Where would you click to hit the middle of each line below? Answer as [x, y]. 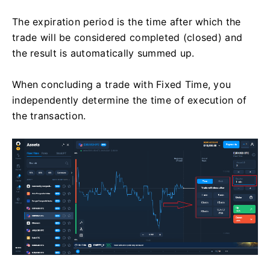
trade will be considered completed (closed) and [127, 37]
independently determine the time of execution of [130, 100]
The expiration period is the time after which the [127, 21]
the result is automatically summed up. [103, 53]
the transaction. [49, 115]
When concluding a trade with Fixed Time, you [122, 84]
